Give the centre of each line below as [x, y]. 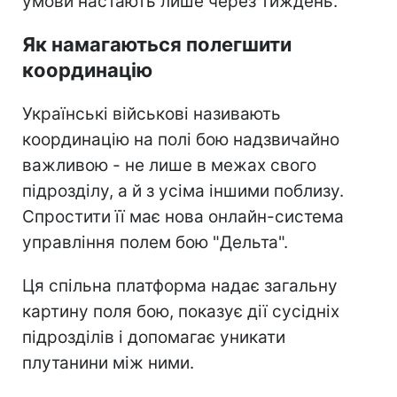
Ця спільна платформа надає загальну [180, 285]
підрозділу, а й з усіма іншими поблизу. [183, 191]
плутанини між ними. [108, 362]
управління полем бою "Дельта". [155, 242]
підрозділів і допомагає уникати [154, 337]
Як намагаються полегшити [157, 44]
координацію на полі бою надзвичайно [181, 139]
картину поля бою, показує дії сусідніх [181, 311]
